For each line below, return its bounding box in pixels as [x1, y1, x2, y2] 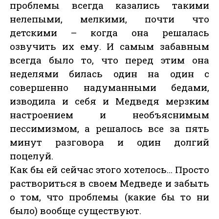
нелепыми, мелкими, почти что [10, 13, 209, 25]
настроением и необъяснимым [10, 109, 209, 121]
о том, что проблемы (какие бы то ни [10, 191, 209, 203]
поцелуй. [10, 150, 53, 162]
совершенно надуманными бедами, [10, 81, 209, 94]
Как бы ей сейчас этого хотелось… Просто [10, 163, 209, 176]
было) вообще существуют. [10, 204, 141, 217]
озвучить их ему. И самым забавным [10, 40, 209, 53]
